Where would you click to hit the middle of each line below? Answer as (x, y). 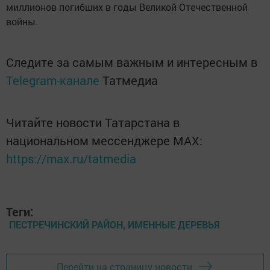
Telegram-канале (53, 80)
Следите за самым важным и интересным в (132, 62)
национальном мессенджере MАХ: (104, 140)
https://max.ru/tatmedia (71, 159)
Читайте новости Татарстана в (93, 122)
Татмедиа (130, 80)
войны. (22, 21)
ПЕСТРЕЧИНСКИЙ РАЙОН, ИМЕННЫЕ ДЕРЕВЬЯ (115, 224)
